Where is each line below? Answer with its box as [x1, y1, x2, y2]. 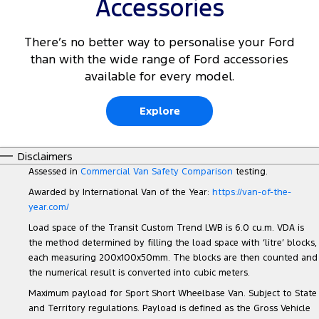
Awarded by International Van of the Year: [28, 187, 212, 199]
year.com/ [28, 202, 69, 214]
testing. [233, 166, 268, 178]
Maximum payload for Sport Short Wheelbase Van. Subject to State [28, 288, 317, 300]
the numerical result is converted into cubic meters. [28, 267, 250, 279]
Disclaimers [18, 150, 73, 164]
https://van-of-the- [212, 187, 291, 199]
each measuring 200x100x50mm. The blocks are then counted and [28, 252, 318, 264]
